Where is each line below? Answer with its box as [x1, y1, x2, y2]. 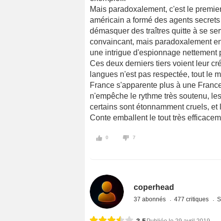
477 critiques [174, 196, 211, 203]
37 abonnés [134, 196, 168, 203]
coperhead [134, 183, 175, 192]
